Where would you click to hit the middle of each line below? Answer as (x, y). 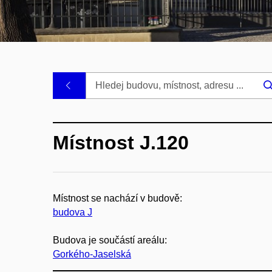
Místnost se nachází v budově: (117, 198)
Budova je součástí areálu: (110, 240)
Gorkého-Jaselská (92, 254)
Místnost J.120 (121, 142)
